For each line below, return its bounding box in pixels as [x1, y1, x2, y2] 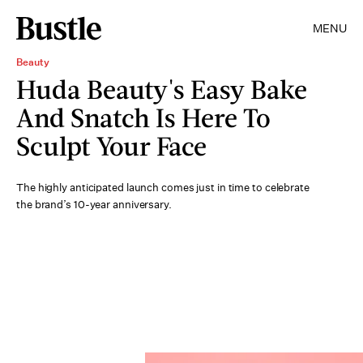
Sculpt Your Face [16, 130, 207, 161]
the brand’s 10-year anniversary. [16, 198, 172, 211]
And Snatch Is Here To [16, 101, 271, 133]
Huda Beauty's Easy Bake [16, 73, 307, 105]
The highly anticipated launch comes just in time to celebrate [16, 181, 310, 194]
